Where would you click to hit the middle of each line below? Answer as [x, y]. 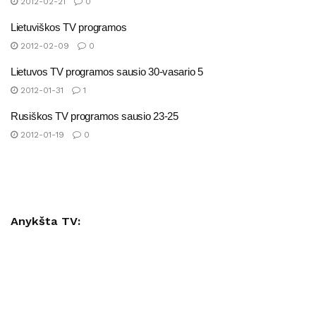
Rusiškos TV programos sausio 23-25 [95, 116]
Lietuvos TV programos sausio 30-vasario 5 [107, 71]
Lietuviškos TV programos [69, 27]
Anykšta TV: [45, 221]
